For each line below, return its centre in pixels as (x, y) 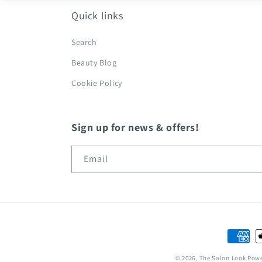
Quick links (97, 15)
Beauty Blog (94, 63)
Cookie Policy (97, 83)
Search (84, 42)
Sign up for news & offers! (135, 127)
